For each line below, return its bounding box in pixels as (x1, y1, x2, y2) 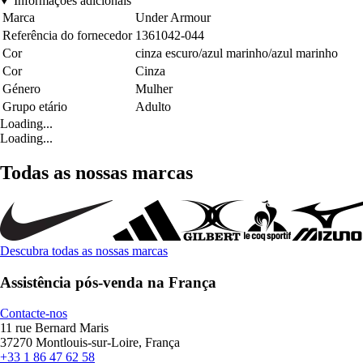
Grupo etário (2, 100, 67, 114)
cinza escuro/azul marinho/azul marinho (135, 46, 338, 61)
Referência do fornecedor (2, 28, 132, 43)
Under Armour (135, 11, 211, 25)
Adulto (135, 100, 171, 114)
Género (2, 82, 41, 96)
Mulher (135, 82, 173, 96)
